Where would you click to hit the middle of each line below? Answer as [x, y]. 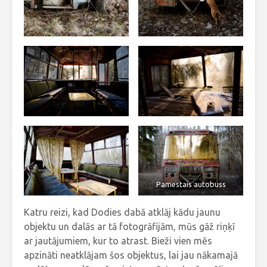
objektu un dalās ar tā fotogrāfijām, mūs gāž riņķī [129, 227]
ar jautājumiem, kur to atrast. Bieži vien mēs [118, 241]
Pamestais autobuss [191, 184]
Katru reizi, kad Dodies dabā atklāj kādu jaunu [122, 212]
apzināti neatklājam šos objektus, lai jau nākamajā [131, 255]
